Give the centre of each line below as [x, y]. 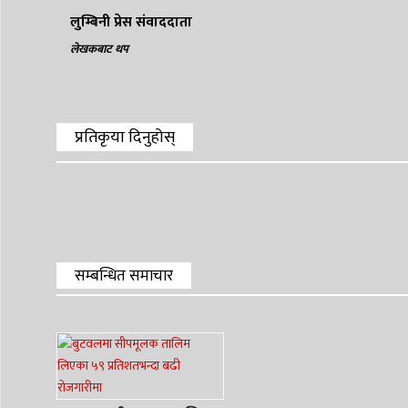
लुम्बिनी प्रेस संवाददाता [131, 23]
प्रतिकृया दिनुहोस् [125, 138]
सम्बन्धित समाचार [124, 276]
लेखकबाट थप [99, 50]
